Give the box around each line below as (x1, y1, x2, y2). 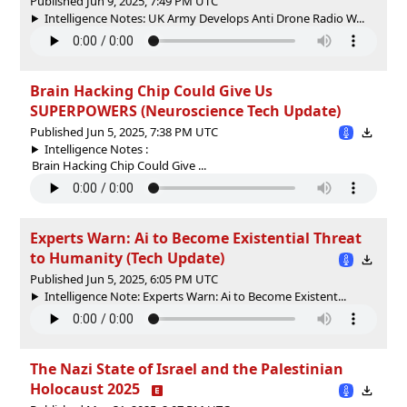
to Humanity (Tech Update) (30, 247, 224, 268)
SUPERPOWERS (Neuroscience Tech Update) (30, 100, 341, 121)
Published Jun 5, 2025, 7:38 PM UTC (30, 123, 218, 140)
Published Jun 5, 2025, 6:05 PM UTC (30, 270, 218, 287)
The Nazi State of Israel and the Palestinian (30, 358, 343, 379)
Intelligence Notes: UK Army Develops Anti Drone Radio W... (44, 9, 364, 26)
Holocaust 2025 (30, 378, 140, 399)
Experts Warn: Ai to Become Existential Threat (30, 227, 362, 248)
